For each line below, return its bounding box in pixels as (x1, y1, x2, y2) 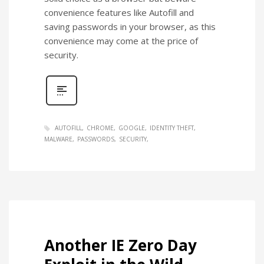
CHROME (87, 123, 114, 132)
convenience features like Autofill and (44, 6, 194, 18)
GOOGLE (118, 123, 145, 132)
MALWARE (44, 135, 72, 143)
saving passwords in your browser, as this (44, 20, 216, 32)
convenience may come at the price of (44, 34, 198, 47)
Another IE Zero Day (44, 235, 197, 256)
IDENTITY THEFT (150, 123, 194, 132)
